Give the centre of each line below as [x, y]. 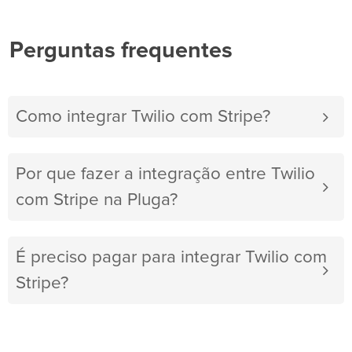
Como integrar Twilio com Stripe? [143, 117]
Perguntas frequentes [121, 51]
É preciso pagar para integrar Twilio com [171, 258]
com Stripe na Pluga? [97, 200]
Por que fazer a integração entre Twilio [165, 174]
